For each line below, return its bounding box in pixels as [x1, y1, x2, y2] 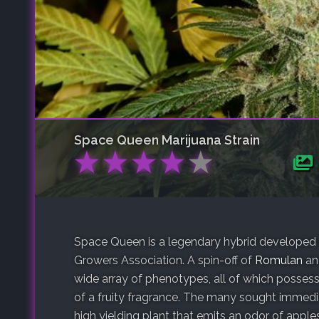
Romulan [255, 253, 303, 267]
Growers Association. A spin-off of [74, 253, 255, 267]
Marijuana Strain [159, 132, 260, 147]
